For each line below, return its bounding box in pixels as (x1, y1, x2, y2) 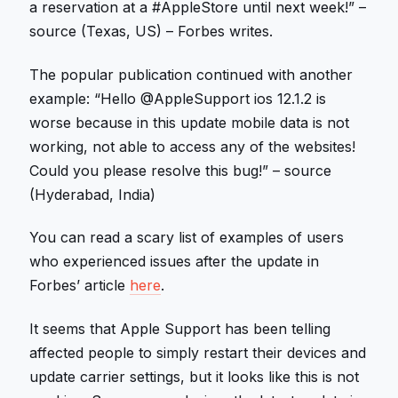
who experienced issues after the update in (29, 252, 320, 271)
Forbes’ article (29, 276, 131, 295)
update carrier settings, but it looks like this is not (29, 367, 360, 386)
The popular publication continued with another (29, 65, 354, 84)
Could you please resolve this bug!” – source (29, 161, 332, 179)
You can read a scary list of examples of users (29, 228, 345, 247)
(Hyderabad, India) (29, 185, 156, 203)
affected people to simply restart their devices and (29, 343, 367, 362)
